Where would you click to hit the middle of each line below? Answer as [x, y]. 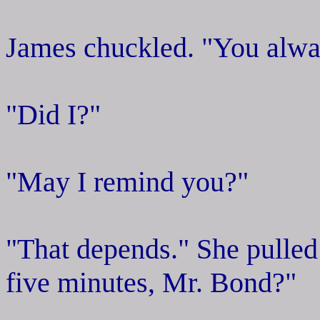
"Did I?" [53, 114]
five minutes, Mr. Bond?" [151, 282]
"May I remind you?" [127, 181]
